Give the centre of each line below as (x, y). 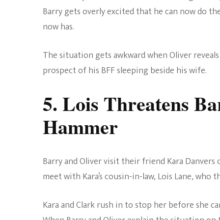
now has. (58, 27)
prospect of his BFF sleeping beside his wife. (126, 70)
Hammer (80, 126)
